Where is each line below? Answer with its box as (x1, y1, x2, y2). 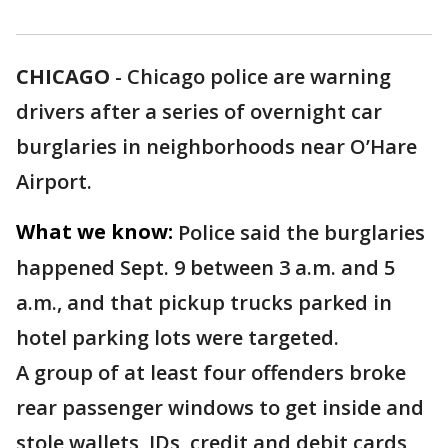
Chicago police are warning (127, 63, 391, 90)
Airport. (16, 168, 92, 195)
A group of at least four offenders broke (16, 359, 406, 386)
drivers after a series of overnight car (16, 98, 382, 125)
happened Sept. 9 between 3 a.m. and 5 (16, 254, 395, 281)
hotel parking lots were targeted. (16, 324, 339, 351)
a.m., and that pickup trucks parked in (16, 289, 392, 316)
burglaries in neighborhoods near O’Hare (16, 133, 417, 160)
